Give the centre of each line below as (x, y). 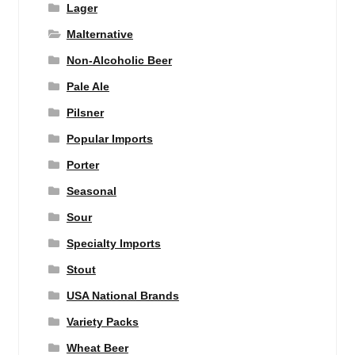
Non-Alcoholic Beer (119, 61)
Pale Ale (88, 87)
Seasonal (91, 191)
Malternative (99, 34)
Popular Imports (109, 139)
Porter (82, 165)
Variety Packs (102, 322)
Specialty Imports (113, 244)
